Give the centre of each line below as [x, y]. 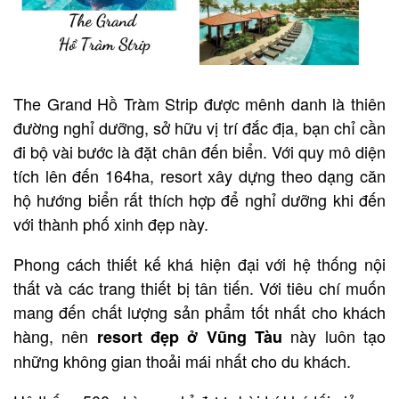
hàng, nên [51, 335]
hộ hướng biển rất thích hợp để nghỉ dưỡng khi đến [199, 199]
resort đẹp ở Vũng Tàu [190, 336]
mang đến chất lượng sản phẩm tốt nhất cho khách [199, 311]
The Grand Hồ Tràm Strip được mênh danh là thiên [199, 103]
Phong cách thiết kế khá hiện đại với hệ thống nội [199, 263]
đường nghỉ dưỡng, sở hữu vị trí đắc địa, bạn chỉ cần [199, 127]
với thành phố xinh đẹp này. [111, 223]
